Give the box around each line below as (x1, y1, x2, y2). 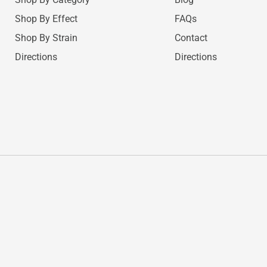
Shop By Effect (14, 13, 77, 24)
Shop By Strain (14, 32, 77, 44)
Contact (175, 32, 208, 44)
